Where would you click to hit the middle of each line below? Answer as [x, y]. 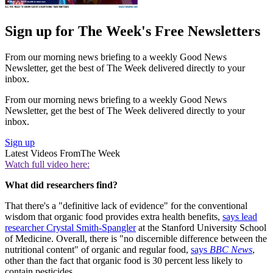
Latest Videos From [43, 153]
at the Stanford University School [201, 227]
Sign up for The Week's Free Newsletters [133, 31]
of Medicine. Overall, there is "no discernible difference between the [136, 238]
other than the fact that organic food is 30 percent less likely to [124, 260]
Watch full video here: [47, 164]
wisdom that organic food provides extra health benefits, [114, 216]
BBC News [231, 249]
